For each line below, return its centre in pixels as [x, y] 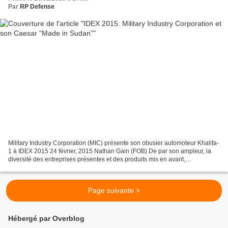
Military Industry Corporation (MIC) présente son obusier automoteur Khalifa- [113, 143]
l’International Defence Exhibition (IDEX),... [67, 167]
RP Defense [37, 7]
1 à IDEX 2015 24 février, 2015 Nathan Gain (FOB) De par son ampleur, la [110, 151]
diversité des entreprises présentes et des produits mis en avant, [97, 159]
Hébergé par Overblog [46, 218]
